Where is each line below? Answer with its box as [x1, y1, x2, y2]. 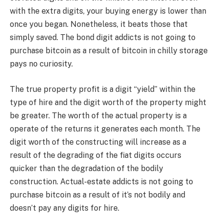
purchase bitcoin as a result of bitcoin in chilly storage [10, 46, 208, 56]
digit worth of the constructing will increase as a [10, 137, 186, 147]
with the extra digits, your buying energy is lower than [10, 6, 206, 16]
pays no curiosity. [10, 59, 73, 69]
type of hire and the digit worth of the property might [10, 98, 206, 108]
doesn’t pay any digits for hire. [10, 203, 119, 213]
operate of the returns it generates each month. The [10, 124, 200, 134]
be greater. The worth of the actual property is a [10, 111, 187, 121]
